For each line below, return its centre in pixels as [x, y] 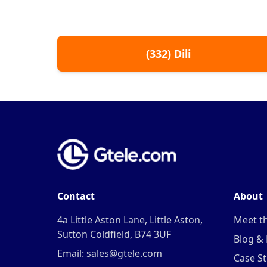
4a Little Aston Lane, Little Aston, [130, 220]
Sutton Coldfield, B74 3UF [114, 234]
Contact [76, 196]
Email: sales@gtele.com [110, 253]
